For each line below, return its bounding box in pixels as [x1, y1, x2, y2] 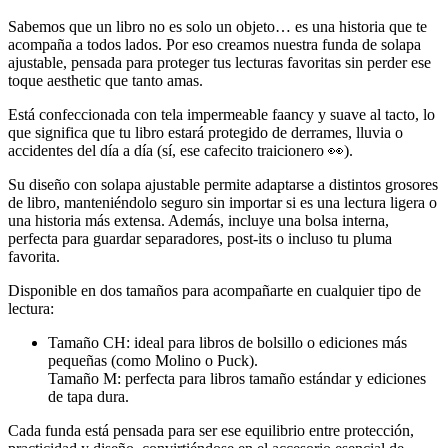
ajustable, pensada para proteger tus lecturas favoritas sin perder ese [8, 53, 431, 71]
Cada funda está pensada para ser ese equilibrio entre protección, [8, 421, 414, 439]
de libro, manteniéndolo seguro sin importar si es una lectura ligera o [8, 193, 437, 211]
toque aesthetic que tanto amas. [8, 71, 203, 89]
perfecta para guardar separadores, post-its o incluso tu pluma [8, 229, 392, 247]
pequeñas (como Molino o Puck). [48, 351, 258, 369]
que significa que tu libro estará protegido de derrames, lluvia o [8, 123, 403, 141]
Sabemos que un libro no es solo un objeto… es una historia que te [8, 17, 427, 35]
